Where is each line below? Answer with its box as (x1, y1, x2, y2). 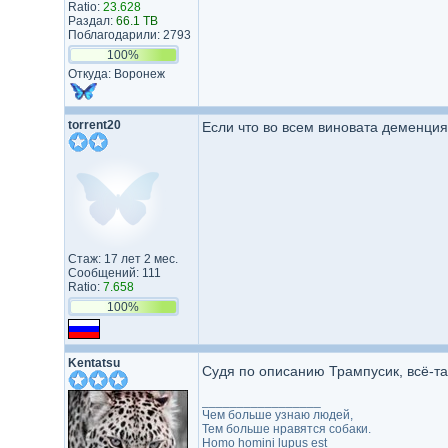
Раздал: (67, 14, 116, 28)
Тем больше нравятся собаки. (201, 422, 371, 436)
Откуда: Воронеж (67, 67, 165, 81)
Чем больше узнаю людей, (201, 408, 353, 422)
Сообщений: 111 (67, 266, 161, 280)
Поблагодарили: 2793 (67, 28, 191, 42)
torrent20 (67, 118, 121, 132)
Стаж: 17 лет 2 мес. (67, 252, 178, 266)
